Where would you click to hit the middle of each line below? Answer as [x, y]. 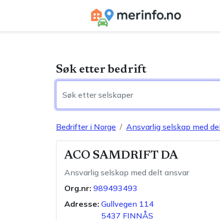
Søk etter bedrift [101, 70]
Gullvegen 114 [127, 204]
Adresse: [82, 204]
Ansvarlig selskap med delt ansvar [127, 172]
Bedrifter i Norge [86, 127]
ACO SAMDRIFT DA [121, 156]
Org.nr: [78, 188]
